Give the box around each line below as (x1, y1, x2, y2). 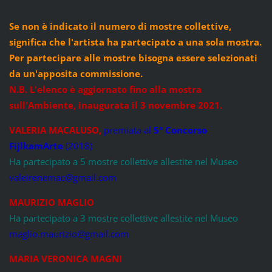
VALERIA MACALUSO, (8, 123, 101, 136)
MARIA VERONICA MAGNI (8, 252, 122, 265)
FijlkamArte (8, 139, 63, 152)
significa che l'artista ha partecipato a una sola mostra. (8, 35, 262, 48)
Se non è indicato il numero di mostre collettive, (8, 19, 231, 32)
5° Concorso (153, 123, 207, 136)
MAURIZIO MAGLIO (8, 195, 94, 208)
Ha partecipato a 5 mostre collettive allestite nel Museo (8, 155, 238, 168)
